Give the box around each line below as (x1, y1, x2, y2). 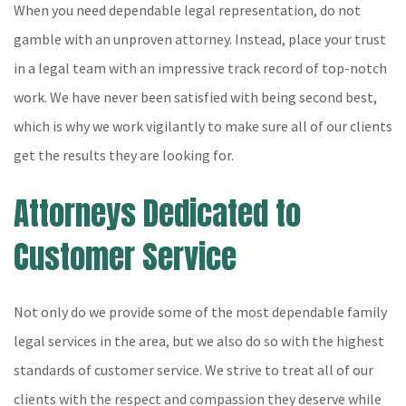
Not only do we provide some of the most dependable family (14, 303, 387, 321)
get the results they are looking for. (14, 146, 234, 164)
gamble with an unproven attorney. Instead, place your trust (14, 30, 386, 48)
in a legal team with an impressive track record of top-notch (14, 59, 387, 77)
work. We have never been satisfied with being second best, (14, 88, 377, 106)
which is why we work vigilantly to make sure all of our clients (14, 117, 392, 135)
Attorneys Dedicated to (14, 189, 301, 237)
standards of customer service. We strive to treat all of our (14, 361, 373, 379)
